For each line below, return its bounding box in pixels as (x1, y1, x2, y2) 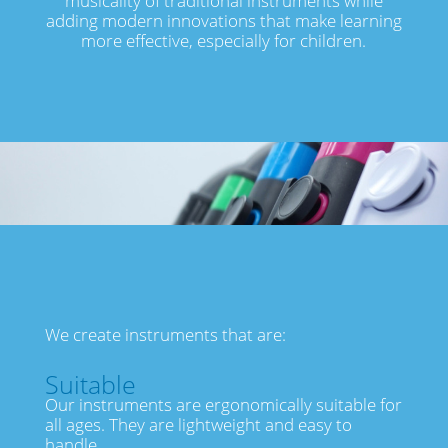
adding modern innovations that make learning (45, 9, 402, 32)
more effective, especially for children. (81, 29, 367, 52)
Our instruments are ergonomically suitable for (44, 393, 402, 417)
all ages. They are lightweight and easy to (44, 413, 352, 437)
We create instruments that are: (44, 323, 286, 347)
